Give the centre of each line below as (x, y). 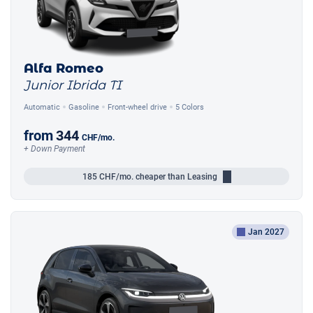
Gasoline (84, 107)
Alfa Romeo (64, 69)
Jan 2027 (266, 232)
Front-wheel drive (137, 107)
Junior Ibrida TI (73, 86)
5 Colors (190, 107)
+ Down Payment (54, 149)
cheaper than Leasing (175, 176)
